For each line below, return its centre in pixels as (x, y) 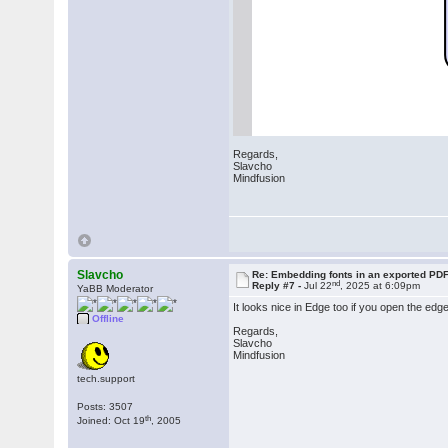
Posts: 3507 (105, 406)
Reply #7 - (278, 285)
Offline (108, 318)
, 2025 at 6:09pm (380, 285)
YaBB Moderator (115, 288)
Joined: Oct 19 (111, 420)
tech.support (106, 378)
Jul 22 (318, 285)
